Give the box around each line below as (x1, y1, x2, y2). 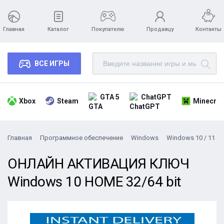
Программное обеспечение (40, 134, 123, 141)
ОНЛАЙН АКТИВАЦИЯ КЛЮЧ (7, 155, 189, 172)
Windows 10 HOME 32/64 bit (7, 173, 181, 190)
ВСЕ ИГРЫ (34, 59, 69, 67)
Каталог (47, 26, 69, 32)
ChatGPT (141, 93, 171, 101)
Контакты (195, 26, 221, 32)
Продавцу (146, 26, 173, 32)
